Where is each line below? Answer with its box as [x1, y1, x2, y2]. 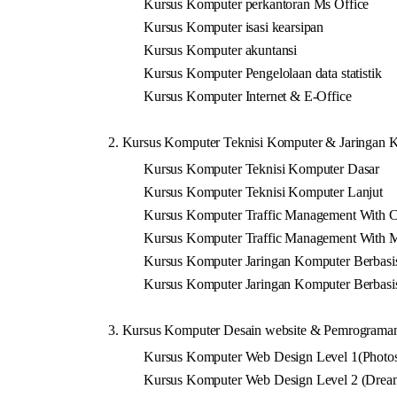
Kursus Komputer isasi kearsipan [144, 19, 324, 35]
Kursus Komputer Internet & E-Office [144, 88, 352, 104]
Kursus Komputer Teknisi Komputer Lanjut [144, 183, 383, 199]
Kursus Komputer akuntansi [144, 42, 298, 58]
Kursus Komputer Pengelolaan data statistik [144, 65, 382, 81]
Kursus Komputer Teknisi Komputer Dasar [144, 160, 380, 176]
